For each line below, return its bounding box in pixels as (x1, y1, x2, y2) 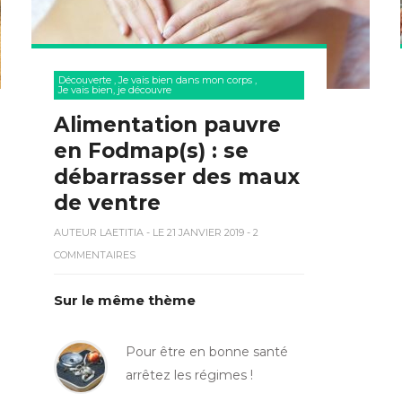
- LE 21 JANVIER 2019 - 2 (143, 225, 258, 239)
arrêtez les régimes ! (125, 366, 253, 383)
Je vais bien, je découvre (57, 83, 171, 96)
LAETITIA (99, 225, 144, 239)
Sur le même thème (53, 291, 196, 309)
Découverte (57, 73, 111, 86)
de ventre (53, 189, 161, 215)
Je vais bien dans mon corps (118, 73, 252, 86)
